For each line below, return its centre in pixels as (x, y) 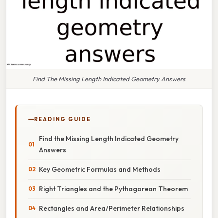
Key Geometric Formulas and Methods (100, 169)
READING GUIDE (63, 119)
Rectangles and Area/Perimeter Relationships (112, 208)
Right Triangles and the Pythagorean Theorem (113, 189)
